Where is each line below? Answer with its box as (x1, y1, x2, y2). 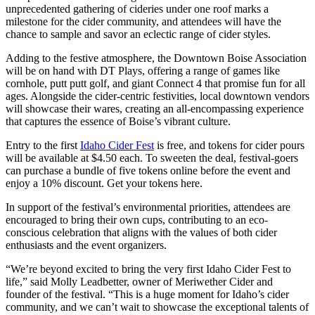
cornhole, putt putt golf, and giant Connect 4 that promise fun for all (6, 77, 305, 90)
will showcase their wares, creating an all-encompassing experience (6, 103, 304, 115)
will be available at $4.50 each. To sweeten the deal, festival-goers (6, 152, 298, 165)
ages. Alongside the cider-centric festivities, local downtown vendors (6, 90, 309, 103)
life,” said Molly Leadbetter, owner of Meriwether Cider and (6, 276, 273, 288)
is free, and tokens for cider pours (154, 139, 304, 152)
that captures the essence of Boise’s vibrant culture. (6, 115, 231, 128)
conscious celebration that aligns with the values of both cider (6, 226, 277, 239)
